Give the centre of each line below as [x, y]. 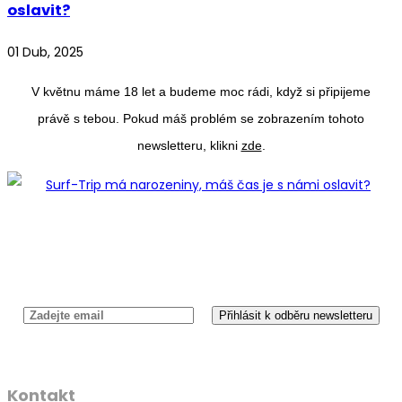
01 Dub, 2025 [45, 52]
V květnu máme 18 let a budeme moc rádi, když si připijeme [201, 92]
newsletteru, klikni [189, 146]
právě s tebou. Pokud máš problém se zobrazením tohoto [201, 119]
